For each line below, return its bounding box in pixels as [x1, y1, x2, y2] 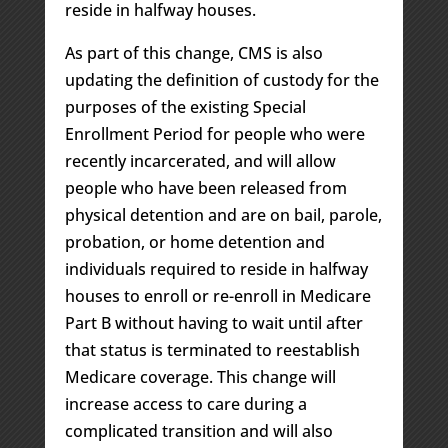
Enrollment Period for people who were [64, 123, 365, 146]
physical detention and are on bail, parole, [64, 204, 382, 227]
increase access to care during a [64, 393, 307, 416]
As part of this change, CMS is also [64, 42, 323, 65]
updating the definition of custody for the [64, 69, 379, 92]
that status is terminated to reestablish [64, 339, 360, 362]
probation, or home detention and [64, 231, 325, 254]
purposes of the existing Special [64, 96, 306, 119]
